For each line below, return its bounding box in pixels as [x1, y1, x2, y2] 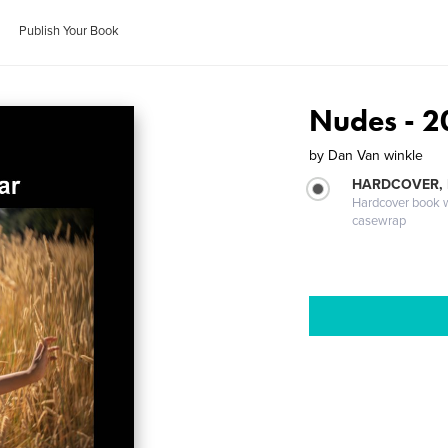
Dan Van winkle [328, 147, 424, 164]
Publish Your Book [19, 23, 120, 39]
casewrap [352, 213, 407, 229]
